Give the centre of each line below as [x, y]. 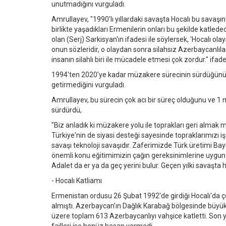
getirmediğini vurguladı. [89, 84]
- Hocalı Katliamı [77, 180]
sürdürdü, [67, 110]
